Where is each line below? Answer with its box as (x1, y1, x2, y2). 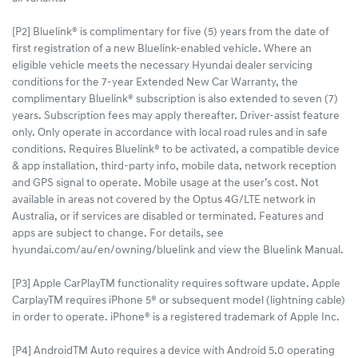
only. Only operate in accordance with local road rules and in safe (12, 127, 328, 140)
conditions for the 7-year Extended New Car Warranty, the (12, 77, 298, 89)
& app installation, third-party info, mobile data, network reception (12, 161, 336, 173)
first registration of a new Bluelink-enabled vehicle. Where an (12, 43, 312, 56)
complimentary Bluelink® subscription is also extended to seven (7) (12, 93, 338, 106)
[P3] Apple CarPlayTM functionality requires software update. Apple (12, 278, 340, 291)
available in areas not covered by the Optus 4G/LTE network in (12, 194, 316, 207)
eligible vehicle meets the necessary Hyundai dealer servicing (12, 60, 312, 73)
